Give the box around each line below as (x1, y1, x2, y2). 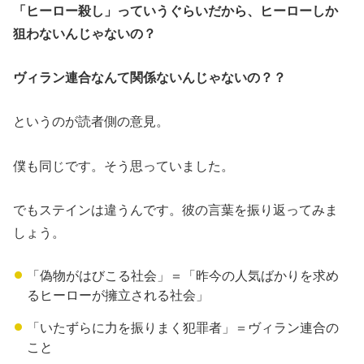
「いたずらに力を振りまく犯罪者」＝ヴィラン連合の (26, 320, 339, 335)
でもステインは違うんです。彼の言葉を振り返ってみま (13, 202, 339, 218)
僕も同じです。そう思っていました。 (13, 158, 235, 173)
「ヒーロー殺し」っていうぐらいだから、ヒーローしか (13, 2, 339, 18)
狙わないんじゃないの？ (13, 25, 157, 41)
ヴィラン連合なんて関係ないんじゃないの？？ (13, 70, 287, 85)
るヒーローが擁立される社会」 (26, 287, 209, 302)
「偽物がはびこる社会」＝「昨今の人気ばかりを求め (26, 267, 339, 283)
